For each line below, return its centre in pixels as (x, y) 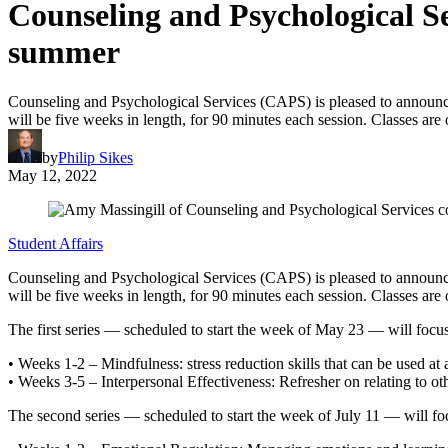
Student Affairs (55, 243)
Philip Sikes (95, 157)
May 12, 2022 (52, 175)
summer (64, 52)
